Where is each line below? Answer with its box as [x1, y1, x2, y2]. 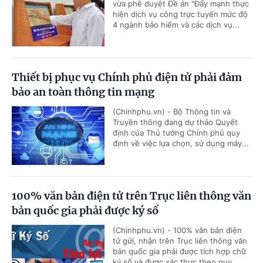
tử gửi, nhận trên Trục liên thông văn [113, 236, 247, 246]
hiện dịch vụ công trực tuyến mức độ [113, 9, 248, 19]
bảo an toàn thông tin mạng [12, 85, 154, 99]
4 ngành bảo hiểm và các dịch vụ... [113, 20, 240, 30]
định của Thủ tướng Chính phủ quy [113, 128, 240, 138]
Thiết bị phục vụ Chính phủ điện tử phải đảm [12, 70, 242, 85]
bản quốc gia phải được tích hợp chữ [113, 247, 246, 257]
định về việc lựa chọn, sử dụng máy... [113, 139, 249, 149]
